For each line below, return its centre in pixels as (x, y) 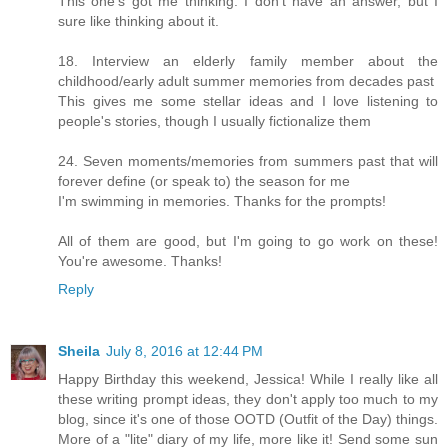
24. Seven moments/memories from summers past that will (248, 160)
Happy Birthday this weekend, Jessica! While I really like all (248, 378)
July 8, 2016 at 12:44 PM (184, 350)
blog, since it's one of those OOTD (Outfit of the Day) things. (248, 418)
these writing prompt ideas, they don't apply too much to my (248, 398)
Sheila (79, 350)
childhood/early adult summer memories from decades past (246, 80)
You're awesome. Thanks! (140, 260)
